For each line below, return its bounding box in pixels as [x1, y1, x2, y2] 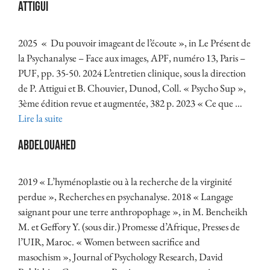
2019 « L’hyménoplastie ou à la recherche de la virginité [18, 174, 232, 188]
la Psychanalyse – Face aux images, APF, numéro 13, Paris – [18, 51, 245, 64]
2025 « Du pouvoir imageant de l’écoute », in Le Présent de [18, 36, 251, 49]
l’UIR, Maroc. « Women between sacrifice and [18, 234, 200, 248]
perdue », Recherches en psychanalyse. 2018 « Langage [18, 189, 233, 203]
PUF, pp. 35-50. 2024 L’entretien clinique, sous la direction [18, 66, 246, 80]
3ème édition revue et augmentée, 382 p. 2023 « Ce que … [18, 96, 242, 110]
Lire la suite [18, 111, 63, 125]
